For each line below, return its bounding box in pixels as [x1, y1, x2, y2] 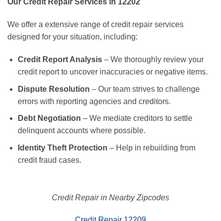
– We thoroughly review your [102, 55, 204, 64]
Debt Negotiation [17, 114, 81, 123]
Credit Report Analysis [17, 55, 102, 64]
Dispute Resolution [17, 84, 90, 93]
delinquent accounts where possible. [17, 126, 146, 135]
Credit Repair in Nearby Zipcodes [52, 193, 169, 202]
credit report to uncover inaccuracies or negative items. [17, 67, 208, 76]
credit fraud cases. [17, 155, 81, 164]
